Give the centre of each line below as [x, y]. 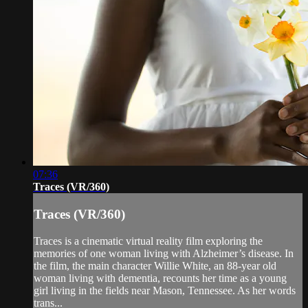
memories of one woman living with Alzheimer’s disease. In [164, 253]
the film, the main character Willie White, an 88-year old [155, 265]
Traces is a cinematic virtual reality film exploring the [148, 241]
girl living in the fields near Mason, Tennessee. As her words [165, 290]
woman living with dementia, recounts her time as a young [160, 278]
